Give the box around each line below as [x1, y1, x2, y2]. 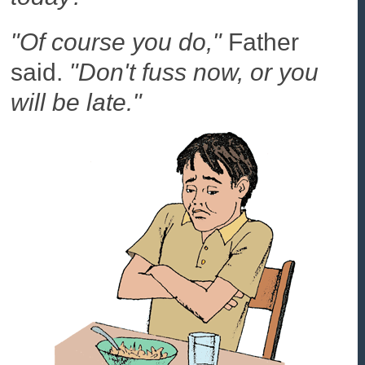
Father [222, 28, 300, 55]
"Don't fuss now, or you [69, 58, 319, 86]
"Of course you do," [11, 28, 222, 55]
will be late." [11, 88, 143, 116]
